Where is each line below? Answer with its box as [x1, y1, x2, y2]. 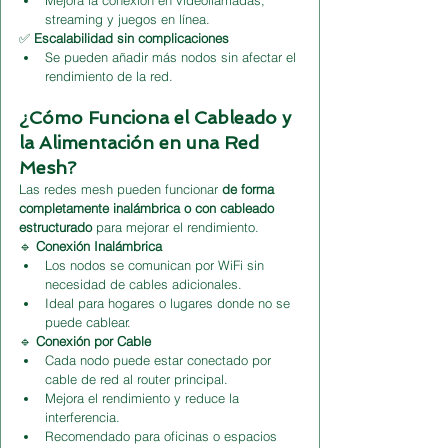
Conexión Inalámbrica [36, 237, 162, 254]
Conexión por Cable [36, 332, 151, 349]
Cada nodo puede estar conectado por [45, 351, 275, 368]
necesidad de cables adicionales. [45, 275, 242, 292]
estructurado [19, 218, 92, 235]
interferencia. [45, 408, 120, 425]
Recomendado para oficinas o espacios [45, 427, 281, 444]
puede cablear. [45, 313, 131, 330]
